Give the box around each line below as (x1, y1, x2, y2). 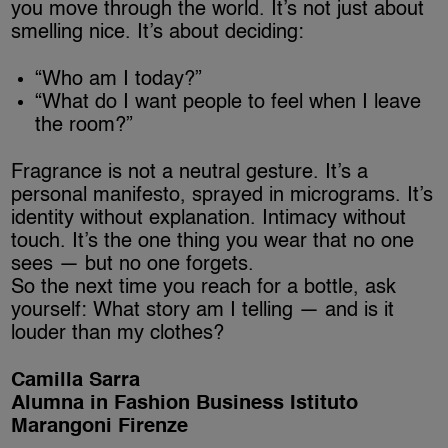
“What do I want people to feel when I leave (35, 92, 422, 113)
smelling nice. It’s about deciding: (11, 22, 305, 43)
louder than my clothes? (11, 323, 225, 344)
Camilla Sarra (11, 370, 141, 391)
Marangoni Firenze (11, 416, 189, 437)
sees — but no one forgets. (11, 254, 255, 275)
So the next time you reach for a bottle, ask (11, 277, 397, 298)
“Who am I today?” (35, 69, 203, 90)
